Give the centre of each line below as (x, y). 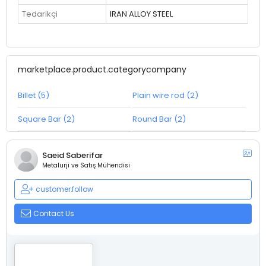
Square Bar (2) (46, 119)
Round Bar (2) (159, 119)
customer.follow (65, 189)
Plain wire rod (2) (166, 95)
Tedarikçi (40, 14)
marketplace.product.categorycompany (102, 69)
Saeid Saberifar (72, 155)
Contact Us (54, 213)
